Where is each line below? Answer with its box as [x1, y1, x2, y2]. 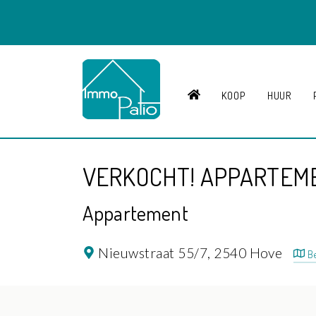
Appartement [83, 199, 188, 226]
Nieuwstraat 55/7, [95, 244, 214, 261]
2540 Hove [214, 244, 286, 261]
